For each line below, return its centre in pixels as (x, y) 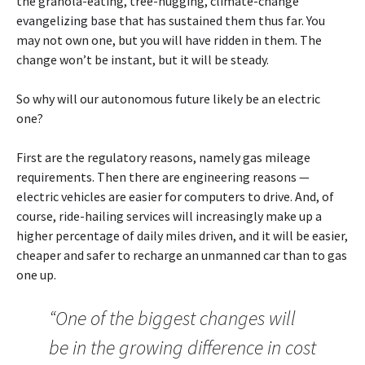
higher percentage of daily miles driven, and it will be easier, (182, 235)
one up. (36, 274)
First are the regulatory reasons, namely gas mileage (163, 157)
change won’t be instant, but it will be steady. (143, 59)
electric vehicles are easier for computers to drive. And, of (175, 196)
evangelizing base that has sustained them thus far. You (171, 20)
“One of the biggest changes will (172, 318)
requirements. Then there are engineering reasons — (163, 176)
